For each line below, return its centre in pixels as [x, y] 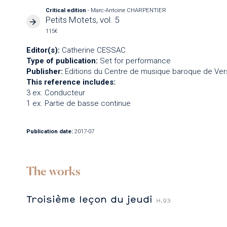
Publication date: [49, 132]
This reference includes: [71, 82]
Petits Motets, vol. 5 [83, 20]
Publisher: [44, 71]
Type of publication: [62, 61]
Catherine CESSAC [93, 50]
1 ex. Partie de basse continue [78, 103]
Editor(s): [43, 50]
